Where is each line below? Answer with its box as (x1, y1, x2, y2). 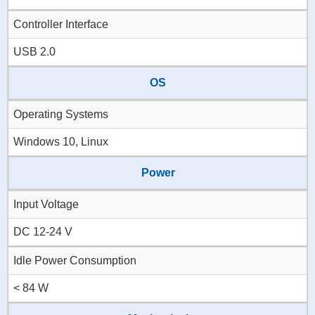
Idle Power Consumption (13, 255, 136, 267)
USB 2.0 (13, 46, 56, 58)
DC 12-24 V (13, 226, 72, 238)
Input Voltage (13, 198, 79, 211)
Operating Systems (13, 108, 108, 121)
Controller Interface (13, 18, 108, 31)
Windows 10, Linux (13, 136, 108, 148)
